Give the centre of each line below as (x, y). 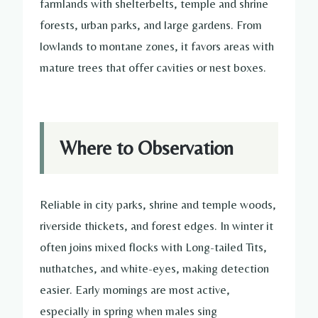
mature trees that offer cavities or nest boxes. (153, 68)
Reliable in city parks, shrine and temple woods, (158, 204)
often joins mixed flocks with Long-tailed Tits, (153, 247)
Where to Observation (147, 147)
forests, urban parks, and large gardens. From (151, 25)
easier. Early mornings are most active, (135, 289)
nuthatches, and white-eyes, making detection (154, 268)
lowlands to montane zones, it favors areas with (157, 46)
